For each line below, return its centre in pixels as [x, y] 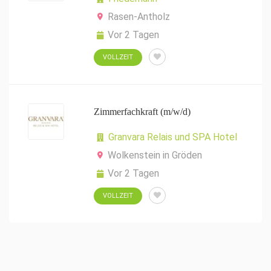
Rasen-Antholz [139, 17]
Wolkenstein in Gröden [155, 155]
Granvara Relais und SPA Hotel [173, 137]
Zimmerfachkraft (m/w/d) [142, 112]
